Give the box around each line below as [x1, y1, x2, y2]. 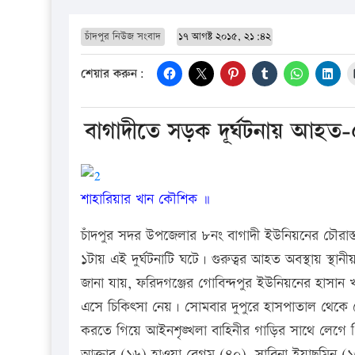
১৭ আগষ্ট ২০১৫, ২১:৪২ [178, 29, 271, 44]
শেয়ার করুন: [81, 65, 144, 84]
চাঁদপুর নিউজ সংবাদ [85, 29, 161, 44]
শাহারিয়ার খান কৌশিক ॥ [81, 189, 210, 209]
